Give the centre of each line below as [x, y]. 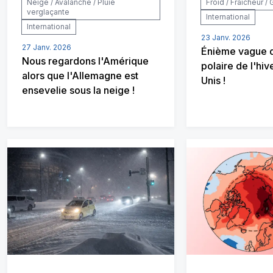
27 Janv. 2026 [47, 47]
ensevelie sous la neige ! [78, 90]
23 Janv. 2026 [226, 37]
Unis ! [213, 80]
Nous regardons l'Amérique [85, 61]
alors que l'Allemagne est [80, 75]
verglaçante [48, 12]
